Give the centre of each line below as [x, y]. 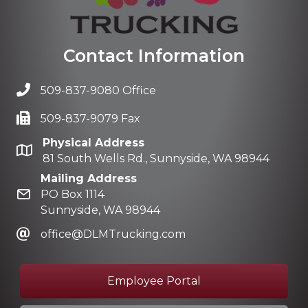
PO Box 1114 [73, 194]
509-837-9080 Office [98, 90]
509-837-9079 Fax [90, 118]
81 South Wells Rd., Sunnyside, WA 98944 [156, 158]
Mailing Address [89, 178]
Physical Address [93, 142]
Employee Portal [154, 281]
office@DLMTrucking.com [113, 234]
